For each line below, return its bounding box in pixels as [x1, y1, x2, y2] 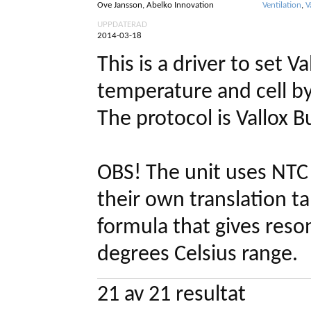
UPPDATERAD [97, 20, 147, 29]
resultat [176, 284, 246, 306]
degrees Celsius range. [97, 244, 298, 266]
